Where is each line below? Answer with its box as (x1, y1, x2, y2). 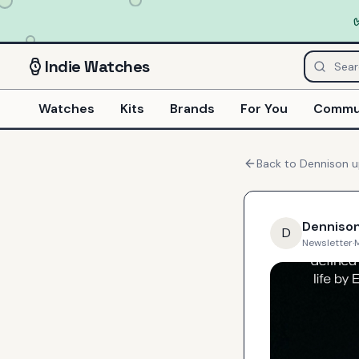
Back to (256, 156, 300, 171)
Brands (170, 99, 215, 117)
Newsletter (302, 236, 353, 249)
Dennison (300, 156, 349, 171)
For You (240, 99, 288, 117)
